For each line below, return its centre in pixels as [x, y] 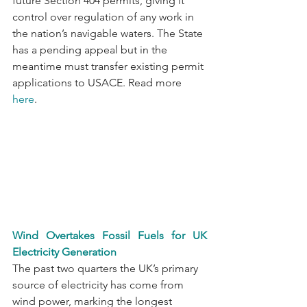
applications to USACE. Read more [98, 83]
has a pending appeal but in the [91, 50]
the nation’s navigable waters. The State [109, 34]
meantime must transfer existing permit [109, 66]
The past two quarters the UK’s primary [107, 269]
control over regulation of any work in [105, 17]
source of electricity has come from [99, 285]
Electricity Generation [64, 252]
